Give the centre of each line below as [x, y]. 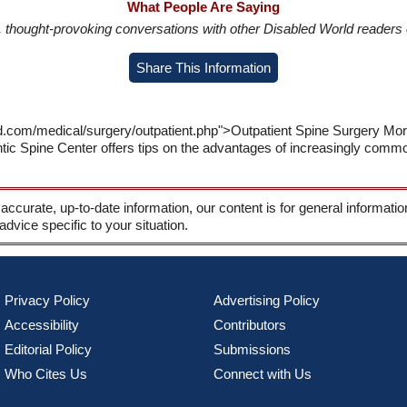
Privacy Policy [47, 300]
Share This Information [203, 68]
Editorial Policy [48, 349]
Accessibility [41, 325]
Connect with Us [263, 374]
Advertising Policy [267, 300]
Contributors [250, 325]
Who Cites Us [45, 374]
